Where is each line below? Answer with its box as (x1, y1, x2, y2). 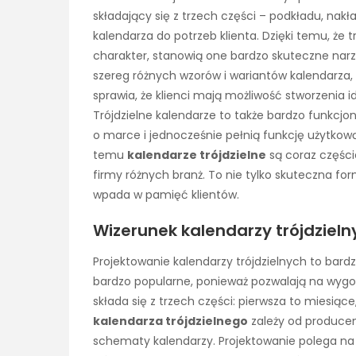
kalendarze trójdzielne (127, 146, 266, 163)
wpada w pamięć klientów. (93, 186, 239, 203)
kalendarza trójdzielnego (93, 312, 248, 329)
